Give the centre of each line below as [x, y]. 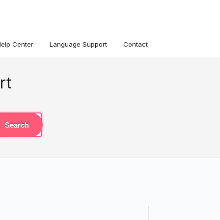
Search [17, 124]
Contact [136, 44]
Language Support [78, 44]
